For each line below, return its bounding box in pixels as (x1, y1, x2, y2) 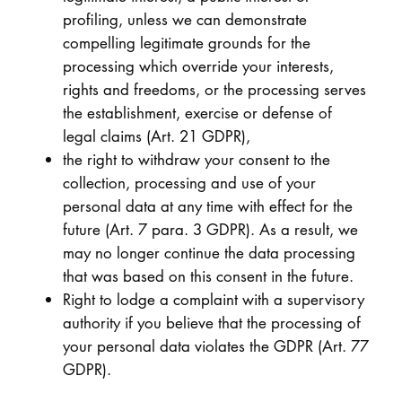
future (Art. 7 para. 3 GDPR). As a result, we (62, 219, 358, 240)
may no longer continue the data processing (62, 242, 355, 264)
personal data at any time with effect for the (62, 196, 353, 217)
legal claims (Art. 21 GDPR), (62, 126, 250, 147)
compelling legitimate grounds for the (62, 32, 310, 54)
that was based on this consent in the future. (62, 266, 354, 287)
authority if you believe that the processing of (62, 312, 361, 334)
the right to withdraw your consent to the (62, 149, 330, 170)
